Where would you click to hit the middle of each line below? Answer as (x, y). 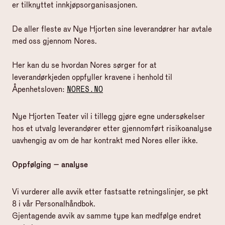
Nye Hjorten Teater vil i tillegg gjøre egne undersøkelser (108, 116)
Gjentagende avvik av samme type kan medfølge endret (107, 216)
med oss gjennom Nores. (54, 41)
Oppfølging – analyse (50, 164)
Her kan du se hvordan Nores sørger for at (84, 65)
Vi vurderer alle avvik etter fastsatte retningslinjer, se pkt (110, 192)
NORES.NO (85, 89)
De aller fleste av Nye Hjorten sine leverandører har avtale (112, 29)
